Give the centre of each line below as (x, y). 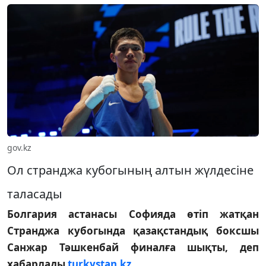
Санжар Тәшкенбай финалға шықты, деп (133, 247)
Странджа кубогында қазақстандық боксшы (133, 230)
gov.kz (19, 147)
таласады (35, 194)
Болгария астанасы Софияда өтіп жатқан (133, 214)
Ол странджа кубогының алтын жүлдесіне (130, 170)
